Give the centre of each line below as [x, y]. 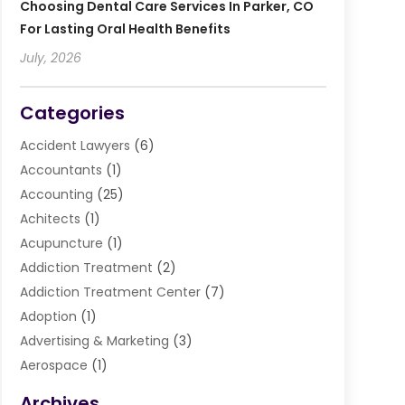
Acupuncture [61, 244]
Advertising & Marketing [94, 341]
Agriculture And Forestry [95, 390]
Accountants [61, 170]
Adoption [48, 317]
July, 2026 [50, 58]
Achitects [50, 219]
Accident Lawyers [75, 146]
